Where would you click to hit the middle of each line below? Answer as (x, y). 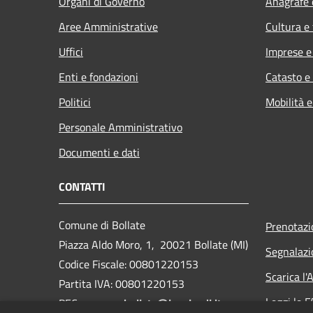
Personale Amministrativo (121, 127)
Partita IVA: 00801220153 (122, 283)
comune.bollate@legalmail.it (152, 303)
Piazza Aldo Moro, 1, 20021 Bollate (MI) (153, 244)
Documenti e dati (99, 152)
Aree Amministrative (108, 26)
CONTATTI (82, 186)
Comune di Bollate (102, 225)
